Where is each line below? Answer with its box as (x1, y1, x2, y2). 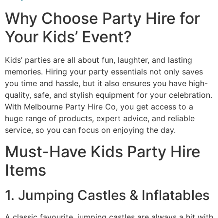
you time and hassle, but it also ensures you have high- (5, 78, 208, 88)
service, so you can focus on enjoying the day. (5, 125, 176, 135)
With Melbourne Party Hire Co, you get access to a (5, 101, 193, 111)
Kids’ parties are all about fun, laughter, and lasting (5, 54, 192, 65)
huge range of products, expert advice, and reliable (5, 113, 195, 123)
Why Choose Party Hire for (5, 8, 200, 28)
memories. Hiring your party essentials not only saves (5, 66, 203, 76)
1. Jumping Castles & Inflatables (5, 187, 210, 204)
